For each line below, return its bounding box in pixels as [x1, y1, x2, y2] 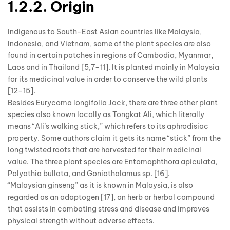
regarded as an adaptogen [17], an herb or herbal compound [8, 192, 215, 202]
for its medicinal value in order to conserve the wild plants [8, 74, 207, 84]
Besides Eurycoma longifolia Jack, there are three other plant [8, 98, 218, 107]
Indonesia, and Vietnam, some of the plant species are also [8, 39, 211, 48]
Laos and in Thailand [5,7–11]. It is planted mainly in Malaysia [8, 62, 219, 72]
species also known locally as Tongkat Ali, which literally [8, 109, 204, 119]
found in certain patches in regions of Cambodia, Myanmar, [8, 50, 213, 60]
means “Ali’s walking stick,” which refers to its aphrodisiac [8, 121, 208, 131]
